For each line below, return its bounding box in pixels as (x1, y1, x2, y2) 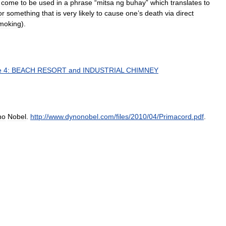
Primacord (159, 112, 192, 121)
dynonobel (65, 112, 98, 121)
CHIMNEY (126, 66, 158, 74)
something (7, 9, 40, 17)
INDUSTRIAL (83, 66, 124, 74)
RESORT (37, 66, 67, 74)
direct (176, 9, 194, 17)
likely (79, 9, 94, 17)
